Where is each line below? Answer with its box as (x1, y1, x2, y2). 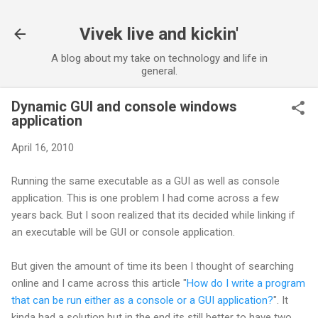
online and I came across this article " (11, 276, 187, 290)
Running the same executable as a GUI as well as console (11, 174, 280, 187)
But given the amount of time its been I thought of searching (11, 259, 294, 273)
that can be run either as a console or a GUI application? (11, 293, 273, 307)
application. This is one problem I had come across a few (11, 191, 279, 204)
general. (141, 65, 177, 77)
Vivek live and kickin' (79, 24, 238, 44)
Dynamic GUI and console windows (11, 98, 237, 115)
